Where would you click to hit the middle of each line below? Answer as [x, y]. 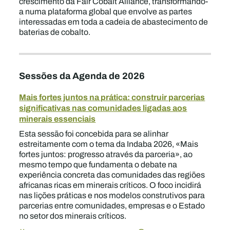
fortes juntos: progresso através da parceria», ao [106, 154]
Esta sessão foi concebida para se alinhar [94, 134]
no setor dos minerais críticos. [73, 216]
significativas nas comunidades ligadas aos [103, 108]
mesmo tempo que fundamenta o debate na [98, 165]
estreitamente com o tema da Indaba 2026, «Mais [109, 144]
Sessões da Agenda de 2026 [82, 76]
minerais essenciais [57, 119]
